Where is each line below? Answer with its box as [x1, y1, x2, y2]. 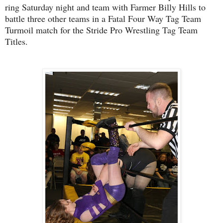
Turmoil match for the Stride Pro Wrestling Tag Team [5, 23, 198, 36]
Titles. [5, 35, 31, 47]
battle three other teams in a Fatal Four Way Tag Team [5, 12, 201, 24]
